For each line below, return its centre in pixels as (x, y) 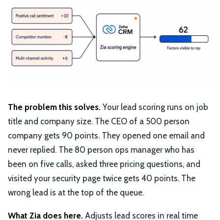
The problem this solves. (54, 107)
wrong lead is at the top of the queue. (76, 192)
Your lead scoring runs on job (154, 107)
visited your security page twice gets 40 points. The (102, 178)
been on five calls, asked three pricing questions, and (104, 164)
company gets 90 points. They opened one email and (106, 135)
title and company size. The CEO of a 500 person (99, 121)
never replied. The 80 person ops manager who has (101, 150)
